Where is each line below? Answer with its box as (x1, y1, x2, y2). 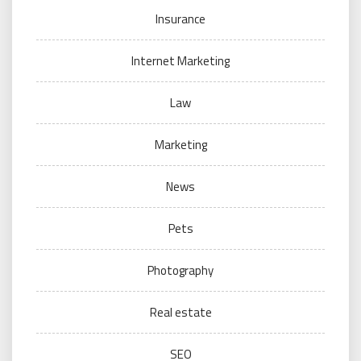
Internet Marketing (131, 52, 230, 71)
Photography (147, 261, 214, 280)
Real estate (149, 303, 212, 322)
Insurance (156, 10, 205, 29)
